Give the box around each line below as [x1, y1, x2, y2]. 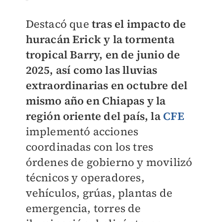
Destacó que [25, 16, 92, 32]
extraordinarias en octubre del [25, 78, 188, 93]
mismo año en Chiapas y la [25, 93, 166, 109]
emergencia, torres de [25, 201, 141, 216]
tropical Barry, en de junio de [25, 47, 180, 62]
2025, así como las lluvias [25, 62, 158, 78]
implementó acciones [25, 124, 139, 139]
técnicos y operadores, [25, 170, 145, 185]
